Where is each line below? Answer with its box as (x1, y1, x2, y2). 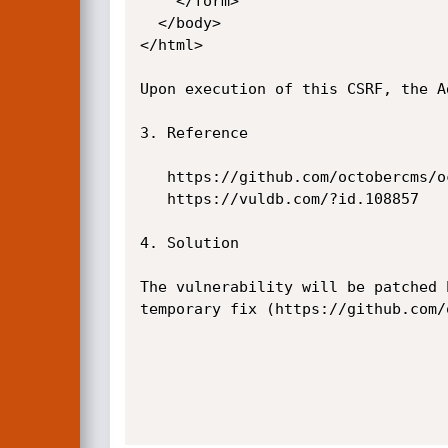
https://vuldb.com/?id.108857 (139, 190, 167, 208)
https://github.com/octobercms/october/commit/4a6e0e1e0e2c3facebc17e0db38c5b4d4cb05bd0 (139, 168, 167, 186)
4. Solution (139, 234, 239, 252)
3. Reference (139, 124, 248, 142)
